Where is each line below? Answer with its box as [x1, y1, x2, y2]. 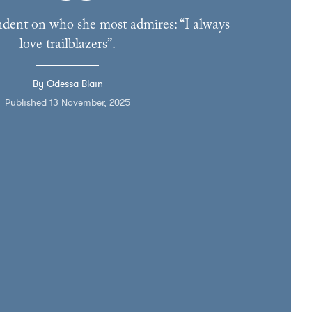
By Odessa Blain [32, 77, 103, 90]
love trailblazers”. [19, 37, 116, 52]
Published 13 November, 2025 [5, 95, 130, 109]
